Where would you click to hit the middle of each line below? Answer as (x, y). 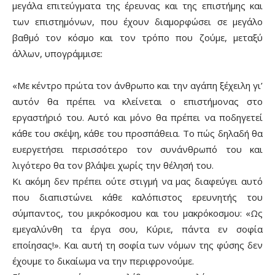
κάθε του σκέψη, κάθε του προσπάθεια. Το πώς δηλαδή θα (137, 133)
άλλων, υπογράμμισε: (57, 53)
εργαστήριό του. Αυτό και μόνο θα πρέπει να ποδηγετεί (137, 117)
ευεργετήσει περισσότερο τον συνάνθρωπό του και (137, 149)
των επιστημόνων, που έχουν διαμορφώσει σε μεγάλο (137, 21)
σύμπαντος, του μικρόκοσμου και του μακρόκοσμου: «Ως (137, 213)
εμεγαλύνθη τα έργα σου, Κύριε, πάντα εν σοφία (137, 229)
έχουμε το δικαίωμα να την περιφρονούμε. (103, 261)
